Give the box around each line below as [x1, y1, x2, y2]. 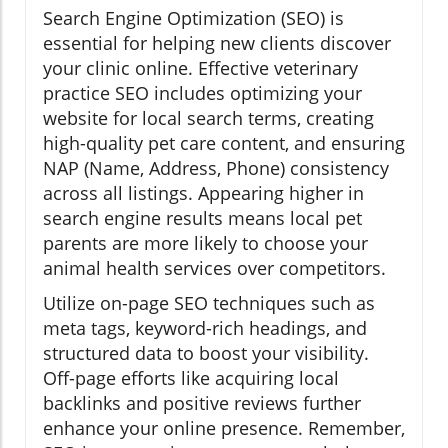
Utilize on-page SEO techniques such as [43, 291, 375, 316]
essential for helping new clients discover [43, 31, 391, 56]
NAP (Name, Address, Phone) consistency [43, 156, 389, 181]
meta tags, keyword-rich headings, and [43, 316, 367, 341]
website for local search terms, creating [43, 106, 374, 131]
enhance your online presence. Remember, [43, 416, 405, 441]
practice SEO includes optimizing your [43, 81, 362, 106]
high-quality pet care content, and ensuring [43, 131, 405, 156]
